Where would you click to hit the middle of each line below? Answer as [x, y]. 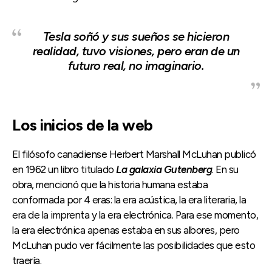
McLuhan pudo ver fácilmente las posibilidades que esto [134, 245]
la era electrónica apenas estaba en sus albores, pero [126, 230]
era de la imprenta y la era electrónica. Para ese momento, [135, 215]
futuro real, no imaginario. [136, 65]
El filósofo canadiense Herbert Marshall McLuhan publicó [134, 154]
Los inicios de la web [83, 125]
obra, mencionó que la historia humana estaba [110, 184]
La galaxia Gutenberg [164, 169]
